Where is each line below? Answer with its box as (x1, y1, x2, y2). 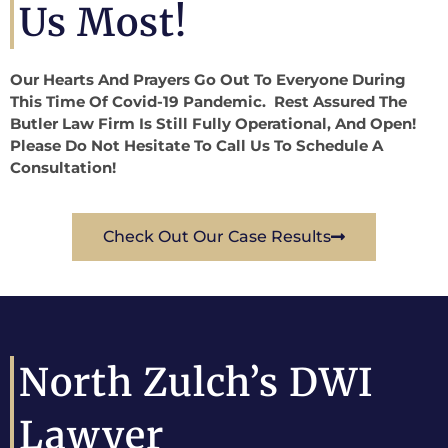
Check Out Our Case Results (103, 227, 331, 247)
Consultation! (10, 158, 116, 177)
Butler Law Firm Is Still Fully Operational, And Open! (10, 114, 420, 133)
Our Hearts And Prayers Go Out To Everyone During (10, 70, 406, 89)
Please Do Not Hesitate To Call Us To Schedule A (10, 136, 383, 155)
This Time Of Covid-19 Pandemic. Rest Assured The (10, 92, 407, 111)
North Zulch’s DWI (19, 359, 374, 407)
